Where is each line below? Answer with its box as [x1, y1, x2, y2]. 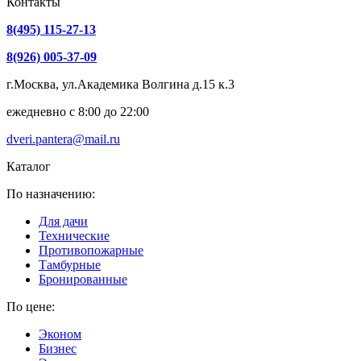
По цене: [6, 299, 55, 313]
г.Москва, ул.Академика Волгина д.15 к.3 [6, 77, 234, 91]
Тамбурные [39, 257, 101, 272]
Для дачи [39, 214, 88, 228]
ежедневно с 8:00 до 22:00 [6, 104, 149, 118]
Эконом [39, 326, 81, 341]
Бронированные [39, 272, 127, 286]
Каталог [6, 159, 51, 173]
